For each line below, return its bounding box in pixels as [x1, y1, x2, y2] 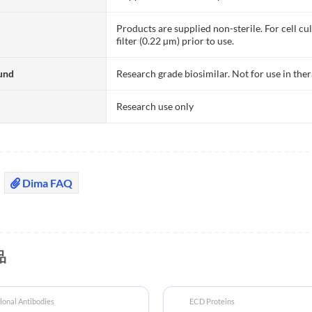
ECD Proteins [189, 296, 235, 306]
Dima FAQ [20, 175, 72, 189]
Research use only [116, 100, 194, 112]
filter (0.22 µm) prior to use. [116, 34, 235, 47]
